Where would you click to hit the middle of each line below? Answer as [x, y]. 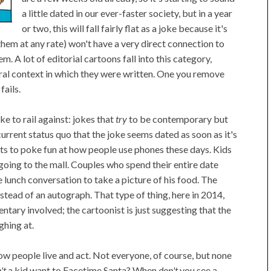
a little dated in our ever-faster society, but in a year [127, 13]
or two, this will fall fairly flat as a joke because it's [125, 28]
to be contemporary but [178, 119]
